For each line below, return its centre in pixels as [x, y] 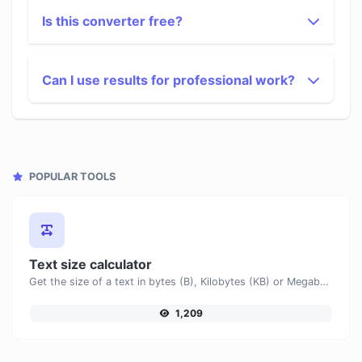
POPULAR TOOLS [71, 177]
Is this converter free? [112, 21]
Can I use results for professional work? [168, 80]
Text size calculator [90, 264]
